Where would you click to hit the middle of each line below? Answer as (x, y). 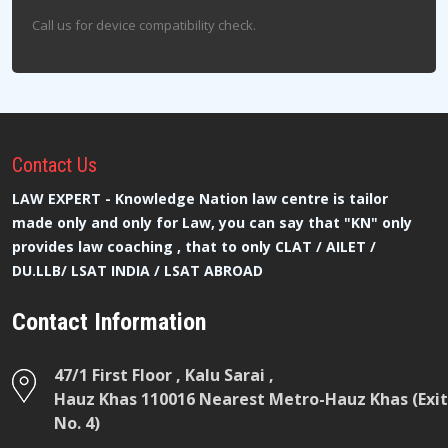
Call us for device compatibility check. (144, 25)
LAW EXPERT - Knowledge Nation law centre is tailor (200, 198)
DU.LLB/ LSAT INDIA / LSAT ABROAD (137, 270)
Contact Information (109, 322)
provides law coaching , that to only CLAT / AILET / (194, 246)
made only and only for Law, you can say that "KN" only (212, 222)
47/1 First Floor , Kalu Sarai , (164, 375)
